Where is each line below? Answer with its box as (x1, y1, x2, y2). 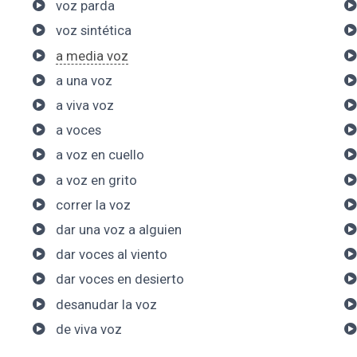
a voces (55, 122, 101, 139)
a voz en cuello (55, 147, 144, 163)
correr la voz (55, 196, 131, 213)
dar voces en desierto (55, 271, 184, 288)
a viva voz (55, 97, 114, 114)
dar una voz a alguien (55, 221, 182, 237)
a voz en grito (55, 171, 137, 188)
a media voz (55, 47, 128, 64)
